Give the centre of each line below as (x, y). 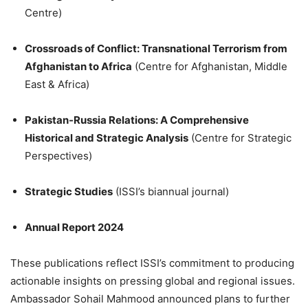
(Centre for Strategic (240, 137)
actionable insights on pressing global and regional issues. (153, 280)
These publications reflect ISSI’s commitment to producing (152, 263)
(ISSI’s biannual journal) (171, 191)
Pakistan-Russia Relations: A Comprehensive (137, 120)
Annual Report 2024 (74, 227)
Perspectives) (58, 155)
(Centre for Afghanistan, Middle (210, 66)
